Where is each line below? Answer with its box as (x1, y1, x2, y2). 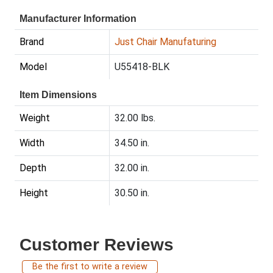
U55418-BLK (115, 60, 169, 73)
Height (19, 186, 48, 199)
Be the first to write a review (32, 261, 147, 272)
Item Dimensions (19, 89, 97, 100)
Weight (19, 112, 50, 124)
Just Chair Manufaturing (115, 35, 216, 48)
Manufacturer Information (19, 13, 136, 24)
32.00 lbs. (115, 112, 155, 124)
